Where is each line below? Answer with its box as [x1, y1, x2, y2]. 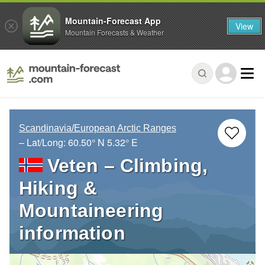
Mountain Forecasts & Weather [65, 27, 164, 37]
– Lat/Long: [19, 135, 68, 150]
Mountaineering [19, 200, 164, 222]
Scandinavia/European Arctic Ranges [19, 123, 176, 134]
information [19, 222, 125, 244]
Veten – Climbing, [47, 155, 208, 177]
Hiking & [19, 177, 98, 199]
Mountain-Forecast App [65, 14, 161, 27]
